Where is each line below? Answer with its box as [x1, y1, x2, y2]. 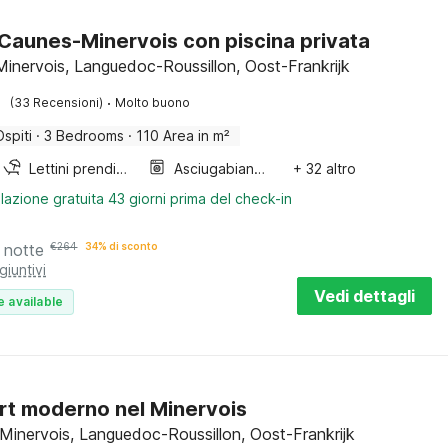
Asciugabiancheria [254, 160, 266, 177]
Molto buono [115, 95, 191, 110]
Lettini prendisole [116, 160, 128, 177]
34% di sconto [85, 240, 159, 252]
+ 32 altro [292, 160, 356, 177]
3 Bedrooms [44, 127, 125, 144]
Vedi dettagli [314, 286, 415, 306]
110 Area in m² [136, 127, 231, 144]
